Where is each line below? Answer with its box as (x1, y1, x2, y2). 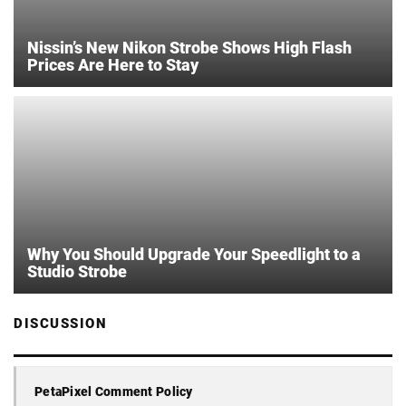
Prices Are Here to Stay (27, 54, 198, 74)
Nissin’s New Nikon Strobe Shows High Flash (27, 37, 352, 57)
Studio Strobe (27, 262, 127, 282)
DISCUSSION (14, 315, 107, 333)
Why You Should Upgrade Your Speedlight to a (27, 245, 361, 265)
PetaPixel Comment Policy (34, 383, 193, 399)
